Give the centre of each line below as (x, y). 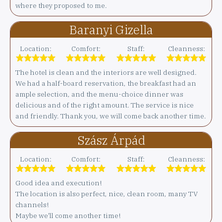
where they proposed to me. (61, 6)
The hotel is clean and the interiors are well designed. (106, 73)
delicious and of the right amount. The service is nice (105, 105)
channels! (32, 205)
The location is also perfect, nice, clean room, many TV (107, 194)
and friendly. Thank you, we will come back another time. (111, 116)
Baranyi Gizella (111, 30)
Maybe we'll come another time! (68, 216)
